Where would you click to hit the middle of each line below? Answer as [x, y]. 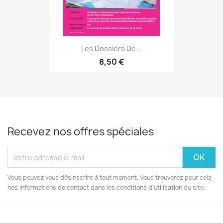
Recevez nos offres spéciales [81, 132]
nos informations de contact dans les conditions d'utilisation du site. [106, 187]
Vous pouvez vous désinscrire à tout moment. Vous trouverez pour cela [110, 177]
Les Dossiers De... [111, 48]
